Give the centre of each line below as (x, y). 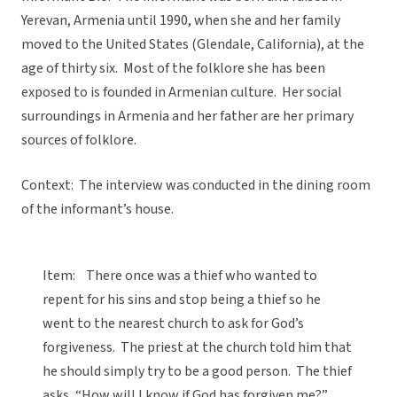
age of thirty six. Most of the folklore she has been (173, 69)
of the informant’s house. (97, 210)
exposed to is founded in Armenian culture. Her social (182, 93)
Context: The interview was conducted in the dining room (196, 186)
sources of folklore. (79, 140)
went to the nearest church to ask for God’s (173, 324)
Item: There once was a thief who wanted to (180, 276)
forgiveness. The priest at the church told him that (197, 348)
